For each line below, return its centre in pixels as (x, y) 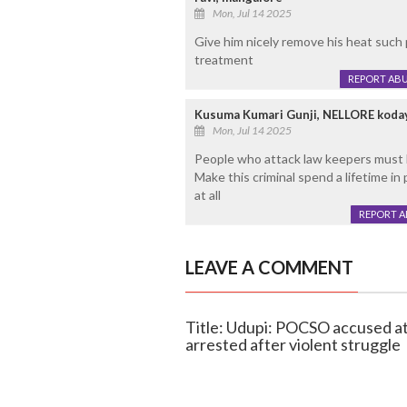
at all (207, 195)
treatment (223, 60)
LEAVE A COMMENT (269, 268)
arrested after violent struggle (293, 345)
